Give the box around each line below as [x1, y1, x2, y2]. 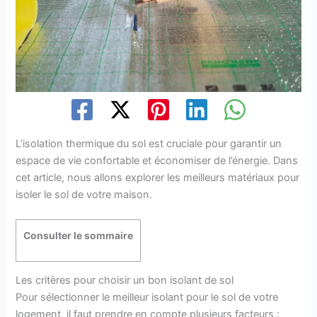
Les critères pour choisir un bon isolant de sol [16, 274, 234, 287]
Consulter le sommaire [23, 230, 134, 242]
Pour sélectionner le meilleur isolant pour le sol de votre [16, 291, 279, 304]
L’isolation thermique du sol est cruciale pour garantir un [16, 137, 282, 151]
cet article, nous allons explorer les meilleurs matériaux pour [16, 171, 300, 185]
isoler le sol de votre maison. [16, 188, 153, 202]
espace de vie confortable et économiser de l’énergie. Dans [16, 154, 299, 168]
